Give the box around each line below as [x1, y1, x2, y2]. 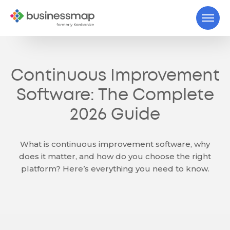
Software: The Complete [16, 88, 214, 103]
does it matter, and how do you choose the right [19, 151, 211, 161]
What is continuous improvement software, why [20, 139, 210, 149]
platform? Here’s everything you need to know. [21, 164, 209, 174]
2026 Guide [70, 108, 160, 123]
